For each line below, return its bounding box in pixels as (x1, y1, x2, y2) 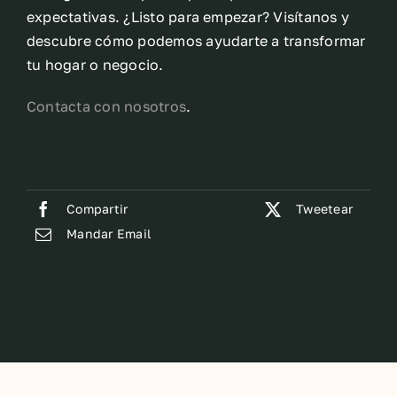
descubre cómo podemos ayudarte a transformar (27, 32, 366, 50)
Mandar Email (66, 225, 152, 241)
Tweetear (296, 200, 353, 216)
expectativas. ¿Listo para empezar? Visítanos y (27, 8, 350, 26)
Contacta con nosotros (27, 97, 187, 115)
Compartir (66, 200, 128, 216)
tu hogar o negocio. (27, 56, 164, 74)
